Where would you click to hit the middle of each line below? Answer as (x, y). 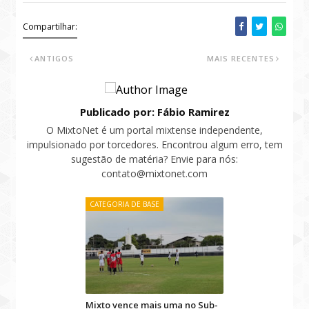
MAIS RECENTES (240, 58)
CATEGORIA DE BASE (124, 204)
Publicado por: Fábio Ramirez (154, 112)
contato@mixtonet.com (154, 173)
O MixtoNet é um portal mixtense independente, (154, 130)
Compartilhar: (50, 27)
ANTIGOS (54, 58)
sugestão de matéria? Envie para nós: (154, 159)
